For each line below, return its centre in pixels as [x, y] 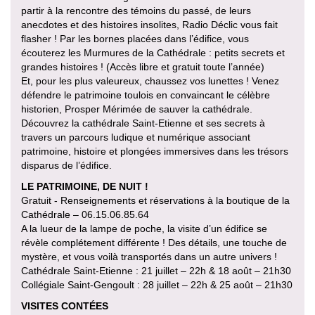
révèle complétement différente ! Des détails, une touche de [154, 242]
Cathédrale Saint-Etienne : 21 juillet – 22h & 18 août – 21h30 [156, 270]
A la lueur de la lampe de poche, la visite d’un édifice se [144, 228]
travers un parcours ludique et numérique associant [136, 137]
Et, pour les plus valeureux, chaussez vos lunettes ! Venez [150, 81]
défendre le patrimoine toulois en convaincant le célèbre [146, 95]
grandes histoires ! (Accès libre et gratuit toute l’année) [143, 66]
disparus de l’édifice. [66, 165]
